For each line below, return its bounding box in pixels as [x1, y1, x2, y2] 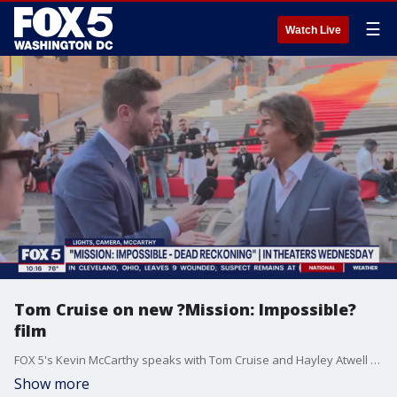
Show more [14, 374, 90, 393]
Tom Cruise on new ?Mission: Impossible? [14, 299, 356, 320]
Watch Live [285, 24, 341, 36]
